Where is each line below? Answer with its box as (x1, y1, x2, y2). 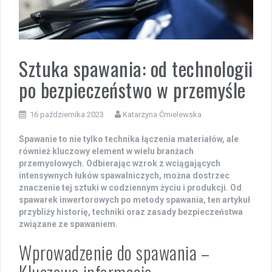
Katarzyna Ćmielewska (123, 109, 202, 119)
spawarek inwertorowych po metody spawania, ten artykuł (19, 194, 250, 205)
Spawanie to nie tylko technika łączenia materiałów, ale (19, 134, 239, 144)
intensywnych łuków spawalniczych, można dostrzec (19, 170, 229, 180)
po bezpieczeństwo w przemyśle (19, 75, 246, 104)
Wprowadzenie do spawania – (19, 238, 209, 266)
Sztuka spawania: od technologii (19, 53, 253, 83)
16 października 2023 (30, 109, 104, 119)
